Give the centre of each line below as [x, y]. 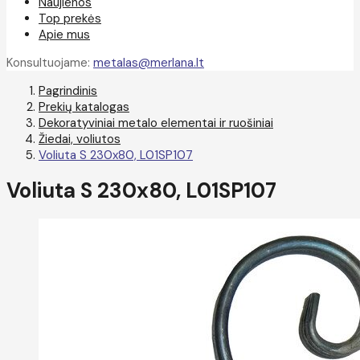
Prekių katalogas [84, 107]
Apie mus [64, 35]
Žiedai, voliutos [80, 139]
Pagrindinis [68, 91]
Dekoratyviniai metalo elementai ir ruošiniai [156, 123]
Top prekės [70, 18]
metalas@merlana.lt [149, 63]
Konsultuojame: [50, 63]
